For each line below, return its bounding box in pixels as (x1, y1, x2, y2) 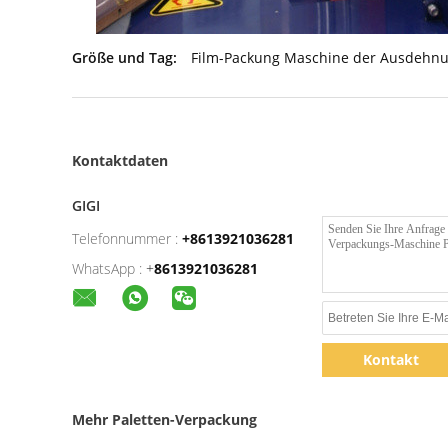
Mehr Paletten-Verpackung (72, 410, 257, 429)
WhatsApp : (72, 259, 142, 278)
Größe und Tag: (72, 48, 177, 67)
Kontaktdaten (72, 151, 168, 170)
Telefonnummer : (72, 229, 178, 248)
